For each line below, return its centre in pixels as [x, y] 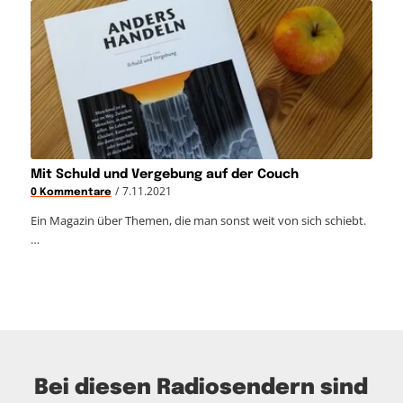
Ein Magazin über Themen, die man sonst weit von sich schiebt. [198, 220]
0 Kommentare [71, 192]
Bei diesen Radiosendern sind [201, 388]
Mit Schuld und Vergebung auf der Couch [164, 174]
